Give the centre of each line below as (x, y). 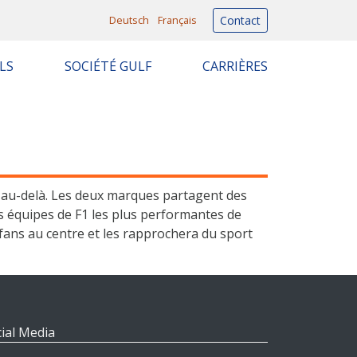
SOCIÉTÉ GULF (108, 66)
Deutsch (129, 20)
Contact (240, 20)
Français (177, 20)
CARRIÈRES (235, 66)
